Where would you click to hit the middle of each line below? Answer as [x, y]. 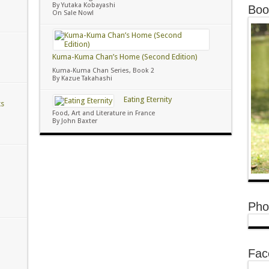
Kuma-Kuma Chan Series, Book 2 [103, 71]
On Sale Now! [73, 13]
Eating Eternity [147, 99]
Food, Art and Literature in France [103, 113]
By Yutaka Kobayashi [83, 5]
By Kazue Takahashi [82, 78]
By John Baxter [74, 121]
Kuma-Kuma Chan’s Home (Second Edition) [125, 57]
